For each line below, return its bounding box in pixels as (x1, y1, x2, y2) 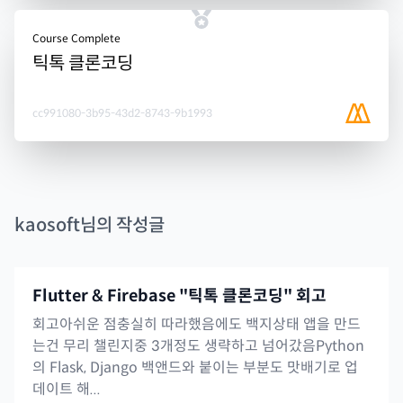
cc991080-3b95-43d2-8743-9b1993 (32, 106, 212, 121)
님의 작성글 (80, 214, 165, 237)
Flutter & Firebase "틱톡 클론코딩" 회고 (32, 286, 327, 307)
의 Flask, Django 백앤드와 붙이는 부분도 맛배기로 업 (32, 358, 358, 378)
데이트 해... (32, 380, 101, 399)
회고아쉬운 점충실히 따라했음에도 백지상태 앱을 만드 (32, 315, 361, 335)
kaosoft (14, 214, 80, 237)
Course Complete (32, 31, 121, 46)
